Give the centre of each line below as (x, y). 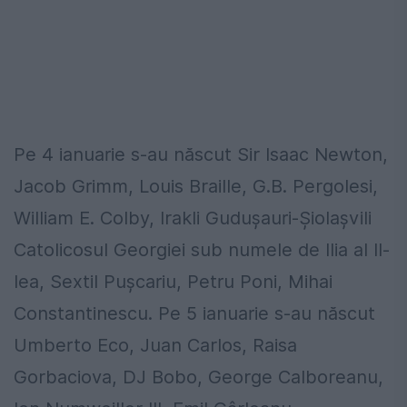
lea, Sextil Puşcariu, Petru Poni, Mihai (173, 281)
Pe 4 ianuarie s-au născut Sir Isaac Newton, (201, 154)
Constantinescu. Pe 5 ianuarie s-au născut (194, 313)
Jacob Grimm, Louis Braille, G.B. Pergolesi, (196, 186)
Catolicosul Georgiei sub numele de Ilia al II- (202, 249)
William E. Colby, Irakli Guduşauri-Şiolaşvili (193, 218)
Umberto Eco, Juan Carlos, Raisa (155, 345)
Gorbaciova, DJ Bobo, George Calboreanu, (199, 377)
